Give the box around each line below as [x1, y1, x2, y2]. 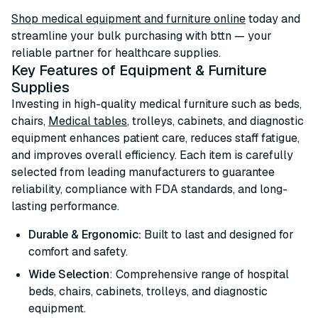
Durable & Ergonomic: [28, 227, 141, 242]
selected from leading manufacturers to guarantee [11, 165, 275, 180]
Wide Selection [28, 267, 109, 282]
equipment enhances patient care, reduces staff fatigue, [11, 131, 300, 146]
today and [246, 11, 300, 26]
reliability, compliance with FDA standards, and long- [11, 182, 287, 197]
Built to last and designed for [141, 227, 294, 242]
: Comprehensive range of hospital [109, 267, 289, 282]
